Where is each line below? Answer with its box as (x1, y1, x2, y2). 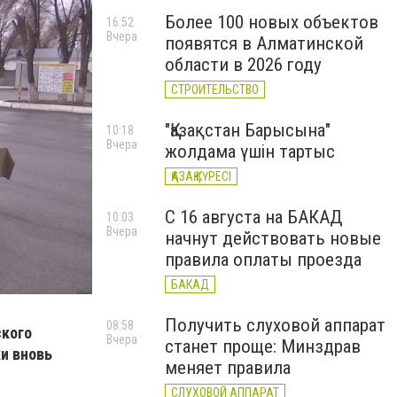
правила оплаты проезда (165, 249, 362, 270)
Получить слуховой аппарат (165, 315, 385, 336)
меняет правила (165, 357, 291, 378)
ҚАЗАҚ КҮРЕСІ (171, 169, 231, 183)
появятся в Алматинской (165, 33, 363, 54)
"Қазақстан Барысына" (165, 120, 331, 141)
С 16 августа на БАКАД (165, 206, 343, 228)
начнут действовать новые (165, 228, 381, 249)
